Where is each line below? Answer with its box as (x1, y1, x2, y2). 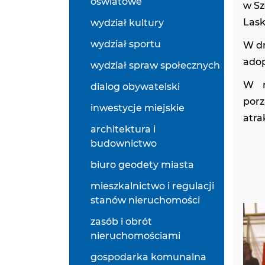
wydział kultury (91, 17, 164, 28)
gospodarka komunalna (91, 251, 206, 263)
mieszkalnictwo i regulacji (91, 180, 214, 192)
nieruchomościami (91, 230, 180, 241)
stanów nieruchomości (91, 195, 200, 206)
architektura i (91, 124, 156, 135)
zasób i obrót (91, 216, 152, 227)
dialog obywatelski (91, 81, 180, 92)
